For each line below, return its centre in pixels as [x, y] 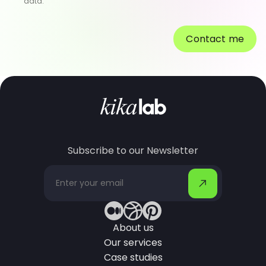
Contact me [215, 39]
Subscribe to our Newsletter [133, 151]
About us [133, 228]
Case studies [133, 257]
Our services [133, 243]
